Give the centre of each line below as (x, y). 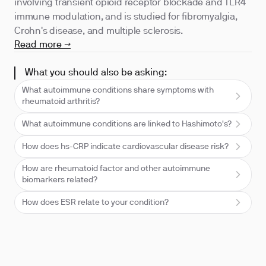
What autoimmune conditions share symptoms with (118, 91)
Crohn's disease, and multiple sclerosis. (99, 31)
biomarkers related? (60, 180)
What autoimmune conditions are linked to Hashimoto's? (127, 124)
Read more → (42, 45)
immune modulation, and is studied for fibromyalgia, (126, 17)
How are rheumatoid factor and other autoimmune (116, 169)
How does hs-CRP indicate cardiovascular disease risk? (125, 147)
